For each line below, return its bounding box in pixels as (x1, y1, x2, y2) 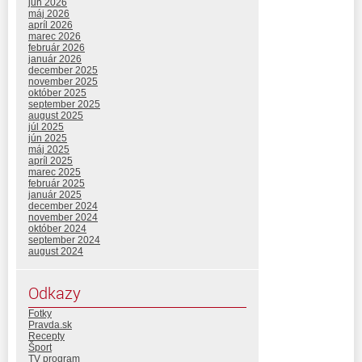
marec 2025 (28, 166, 81, 178)
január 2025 (28, 188, 82, 200)
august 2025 (28, 109, 83, 121)
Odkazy (28, 281, 81, 304)
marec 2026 (28, 30, 81, 42)
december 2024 (28, 200, 98, 212)
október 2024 (28, 222, 86, 234)
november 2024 (28, 211, 98, 223)
